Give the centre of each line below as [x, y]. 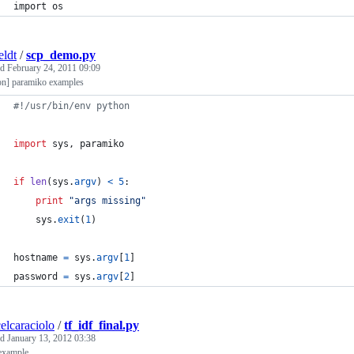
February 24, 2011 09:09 [54, 68]
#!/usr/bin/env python [72, 106]
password [36, 277]
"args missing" [107, 201]
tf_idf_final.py [102, 325]
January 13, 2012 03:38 [51, 338]
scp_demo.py [61, 55]
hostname [36, 258]
